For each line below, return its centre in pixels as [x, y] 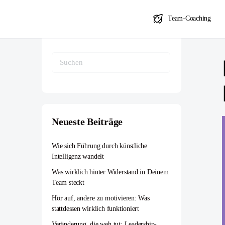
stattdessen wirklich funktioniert [96, 209]
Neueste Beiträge [87, 122]
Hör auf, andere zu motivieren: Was [101, 198]
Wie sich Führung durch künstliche [100, 146]
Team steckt [68, 183]
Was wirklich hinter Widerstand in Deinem [110, 172]
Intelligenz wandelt [78, 156]
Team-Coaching [189, 18]
